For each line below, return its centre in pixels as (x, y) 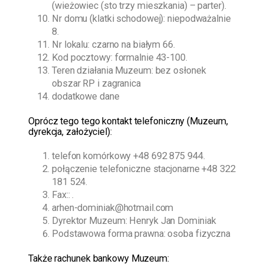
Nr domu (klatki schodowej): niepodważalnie (141, 19)
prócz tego (57, 121)
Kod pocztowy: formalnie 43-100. (120, 58)
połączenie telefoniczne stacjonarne (127, 169)
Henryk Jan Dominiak (173, 221)
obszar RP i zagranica (96, 84)
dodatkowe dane (86, 97)
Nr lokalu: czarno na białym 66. (113, 45)
